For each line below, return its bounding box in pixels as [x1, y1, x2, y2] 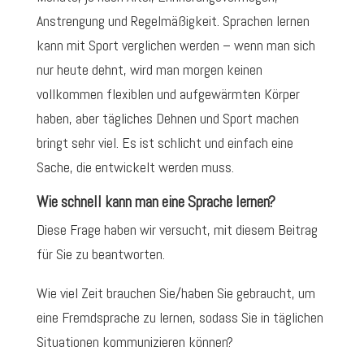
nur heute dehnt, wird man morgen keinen [36, 60, 262, 80]
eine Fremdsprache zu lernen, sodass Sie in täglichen [36, 308, 323, 327]
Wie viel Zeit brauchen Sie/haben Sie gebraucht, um [36, 284, 315, 303]
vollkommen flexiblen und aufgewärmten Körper [36, 84, 300, 104]
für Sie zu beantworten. [36, 245, 165, 264]
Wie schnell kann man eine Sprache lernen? [36, 192, 275, 213]
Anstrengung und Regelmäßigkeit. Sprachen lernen [36, 11, 310, 31]
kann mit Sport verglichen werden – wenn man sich [36, 36, 315, 55]
